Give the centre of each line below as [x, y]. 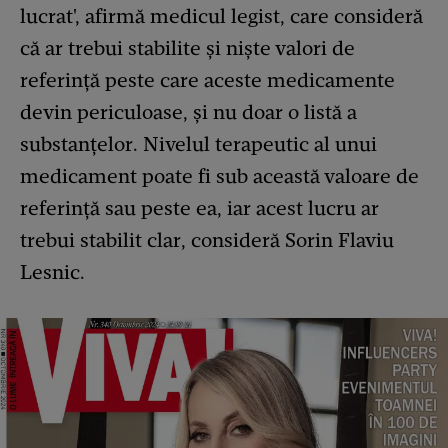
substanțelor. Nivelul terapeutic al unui [198, 144]
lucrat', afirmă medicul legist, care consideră [221, 16]
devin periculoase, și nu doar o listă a [188, 112]
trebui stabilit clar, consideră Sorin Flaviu [207, 240]
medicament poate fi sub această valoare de [219, 176]
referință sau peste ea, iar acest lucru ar [199, 208]
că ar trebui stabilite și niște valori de [187, 48]
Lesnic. [55, 272]
